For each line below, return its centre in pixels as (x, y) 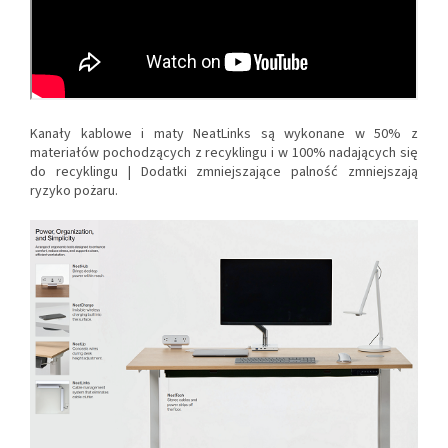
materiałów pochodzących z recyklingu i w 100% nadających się (224, 153)
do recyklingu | (80, 172)
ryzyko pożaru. (74, 191)
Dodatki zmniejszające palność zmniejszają (279, 172)
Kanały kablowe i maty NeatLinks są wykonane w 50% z (224, 134)
